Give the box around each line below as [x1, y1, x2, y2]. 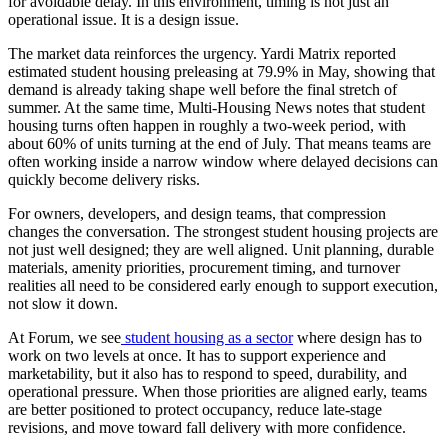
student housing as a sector [121, 328, 293, 346]
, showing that [346, 62, 435, 80]
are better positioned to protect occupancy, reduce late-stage [8, 400, 382, 418]
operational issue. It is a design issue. [8, 10, 239, 28]
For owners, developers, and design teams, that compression [8, 204, 386, 222]
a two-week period [252, 116, 370, 134]
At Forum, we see [8, 328, 121, 346]
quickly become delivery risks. [8, 170, 200, 188]
